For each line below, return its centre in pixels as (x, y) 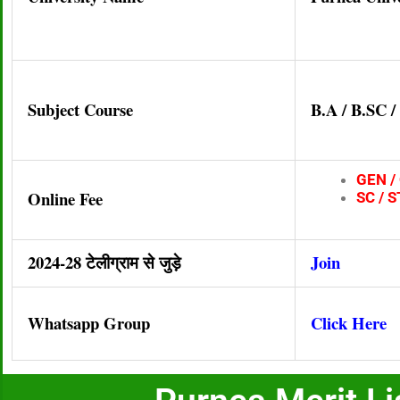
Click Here (349, 322)
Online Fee (65, 198)
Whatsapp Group (89, 322)
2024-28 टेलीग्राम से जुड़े (104, 262)
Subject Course (80, 109)
